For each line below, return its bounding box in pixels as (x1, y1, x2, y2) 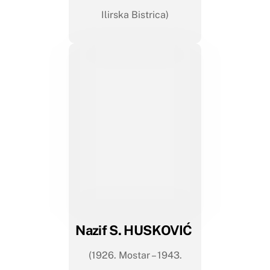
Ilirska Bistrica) (101, 9, 169, 20)
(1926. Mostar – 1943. (88, 250, 182, 262)
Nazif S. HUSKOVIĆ (75, 222, 195, 239)
